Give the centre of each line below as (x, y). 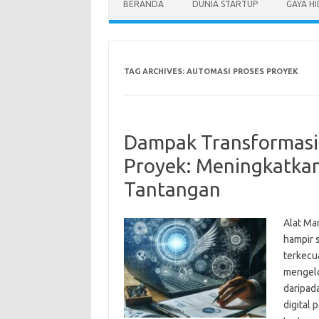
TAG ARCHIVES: (155, 71)
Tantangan (172, 189)
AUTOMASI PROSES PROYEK (242, 71)
